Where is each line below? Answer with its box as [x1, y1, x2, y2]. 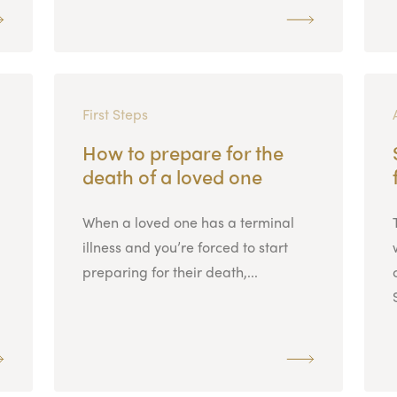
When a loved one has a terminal [82, 211, 294, 232]
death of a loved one [82, 161, 262, 191]
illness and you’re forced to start [82, 236, 288, 257]
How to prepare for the [82, 137, 284, 167]
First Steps [82, 103, 148, 124]
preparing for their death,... [82, 261, 258, 282]
